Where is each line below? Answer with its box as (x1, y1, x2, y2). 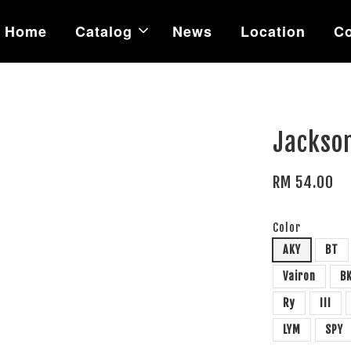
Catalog (75, 21, 132, 42)
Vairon (283, 270, 317, 283)
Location (241, 21, 306, 42)
